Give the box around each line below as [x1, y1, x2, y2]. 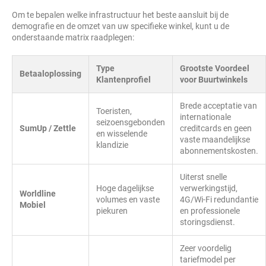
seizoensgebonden [96, 118, 165, 127]
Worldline [20, 189, 56, 198]
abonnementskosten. [180, 146, 258, 156]
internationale [180, 112, 231, 122]
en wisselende [96, 129, 147, 138]
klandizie [96, 140, 128, 150]
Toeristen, [96, 106, 132, 116]
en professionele [180, 206, 240, 216]
